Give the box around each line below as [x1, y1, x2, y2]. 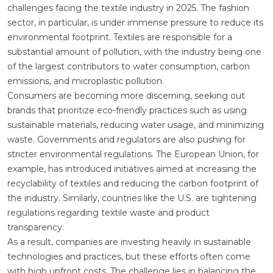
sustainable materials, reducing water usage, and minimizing [7, 119, 264, 130]
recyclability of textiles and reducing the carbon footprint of [7, 178, 258, 189]
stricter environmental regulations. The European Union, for [7, 149, 259, 160]
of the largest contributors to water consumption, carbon [7, 61, 250, 72]
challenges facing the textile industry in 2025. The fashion [7, 2, 249, 13]
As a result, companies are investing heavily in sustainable [7, 236, 251, 247]
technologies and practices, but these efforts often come [7, 251, 250, 262]
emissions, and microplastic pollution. [7, 76, 164, 87]
